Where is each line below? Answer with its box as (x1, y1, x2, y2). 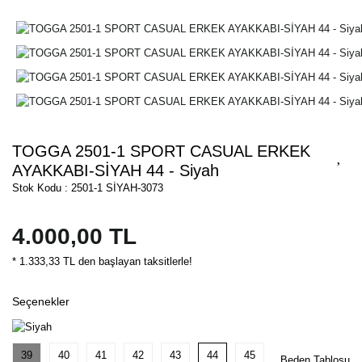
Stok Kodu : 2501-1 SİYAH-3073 (12, 182, 163, 195)
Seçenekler (12, 295, 69, 309)
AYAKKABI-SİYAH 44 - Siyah (12, 162, 219, 180)
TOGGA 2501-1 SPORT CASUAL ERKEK (12, 142, 310, 161)
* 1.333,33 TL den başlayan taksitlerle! (12, 255, 192, 268)
